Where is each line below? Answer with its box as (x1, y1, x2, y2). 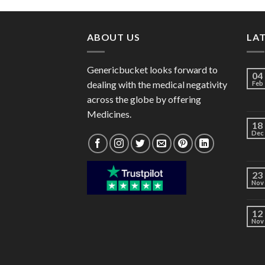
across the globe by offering (87, 93, 201, 105)
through (189, 2, 221, 13)
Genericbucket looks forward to (87, 63, 218, 75)
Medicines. (87, 108, 131, 119)
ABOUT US (87, 31, 140, 43)
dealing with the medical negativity (87, 78, 227, 90)
